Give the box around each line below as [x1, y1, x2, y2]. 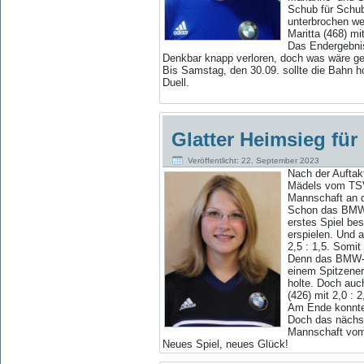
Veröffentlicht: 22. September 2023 [188, 155, 319, 165]
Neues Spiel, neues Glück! [162, 338, 288, 351]
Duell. [162, 76, 189, 89]
